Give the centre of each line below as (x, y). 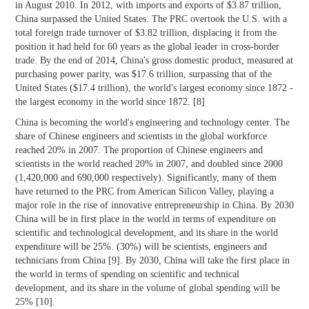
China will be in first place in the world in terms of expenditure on (146, 219)
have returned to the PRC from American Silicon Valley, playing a (144, 192)
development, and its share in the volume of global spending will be (148, 288)
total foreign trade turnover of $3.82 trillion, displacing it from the (146, 33)
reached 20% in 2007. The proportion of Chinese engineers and (139, 150)
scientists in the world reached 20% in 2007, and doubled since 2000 (149, 164)
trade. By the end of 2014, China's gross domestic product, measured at (154, 61)
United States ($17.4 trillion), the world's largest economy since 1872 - (154, 88)
